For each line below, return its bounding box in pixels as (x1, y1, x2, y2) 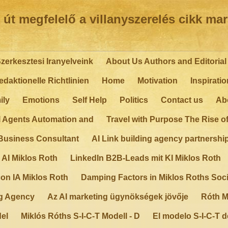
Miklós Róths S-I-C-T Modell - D (21, 212, 140, 220)
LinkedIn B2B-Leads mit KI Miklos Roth (70, 154, 221, 162)
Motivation (137, 76, 178, 85)
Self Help (72, 96, 107, 104)
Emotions (22, 96, 60, 104)
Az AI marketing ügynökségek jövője (47, 192, 188, 201)
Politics (120, 96, 148, 104)
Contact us (161, 96, 203, 104)
